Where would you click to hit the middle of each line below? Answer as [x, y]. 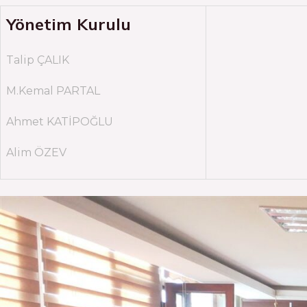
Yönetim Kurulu [69, 24]
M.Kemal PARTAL [53, 91]
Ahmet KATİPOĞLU [60, 122]
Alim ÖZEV [36, 152]
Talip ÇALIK [38, 60]
